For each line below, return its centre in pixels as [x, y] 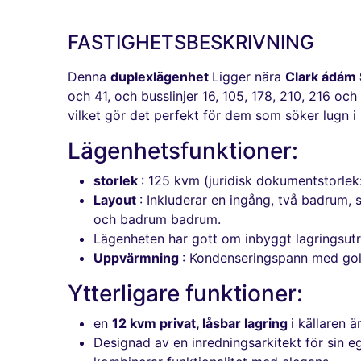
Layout [116, 200]
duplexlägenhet [161, 77]
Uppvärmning [138, 258]
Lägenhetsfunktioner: [183, 151]
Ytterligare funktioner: [185, 294]
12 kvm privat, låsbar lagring [201, 324]
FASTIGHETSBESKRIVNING [191, 43]
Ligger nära [249, 77]
